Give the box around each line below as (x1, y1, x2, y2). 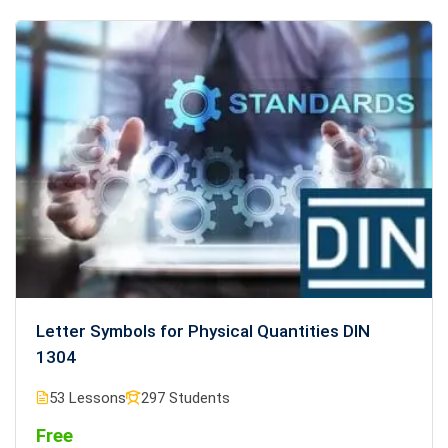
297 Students (141, 389, 230, 408)
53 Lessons (49, 389, 126, 408)
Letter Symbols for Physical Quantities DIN (36, 321, 370, 342)
